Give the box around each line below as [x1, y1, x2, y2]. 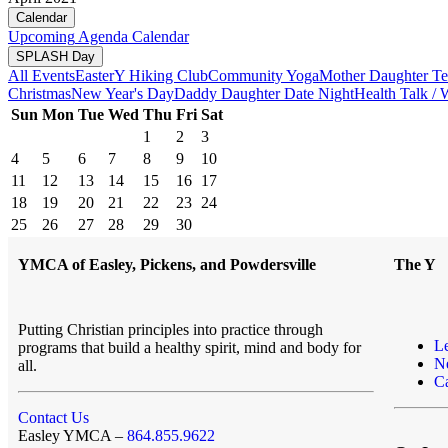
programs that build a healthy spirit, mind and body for [18, 338, 361, 356]
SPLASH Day [16, 48, 95, 64]
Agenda [75, 27, 128, 45]
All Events [8, 66, 75, 84]
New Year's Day [71, 84, 174, 102]
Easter [75, 66, 114, 84]
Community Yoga [208, 66, 319, 84]
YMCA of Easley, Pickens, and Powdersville [18, 255, 316, 273]
